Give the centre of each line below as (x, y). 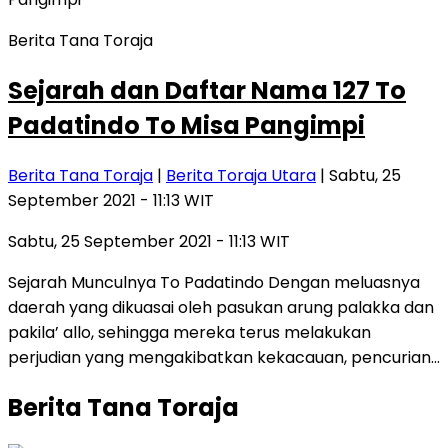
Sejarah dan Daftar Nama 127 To (207, 90)
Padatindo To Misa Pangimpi (186, 125)
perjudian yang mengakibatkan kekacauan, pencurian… (224, 357)
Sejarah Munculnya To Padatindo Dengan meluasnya (214, 282)
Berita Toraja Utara (241, 175)
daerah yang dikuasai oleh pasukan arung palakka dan (221, 307)
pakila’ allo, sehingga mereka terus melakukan (189, 332)
